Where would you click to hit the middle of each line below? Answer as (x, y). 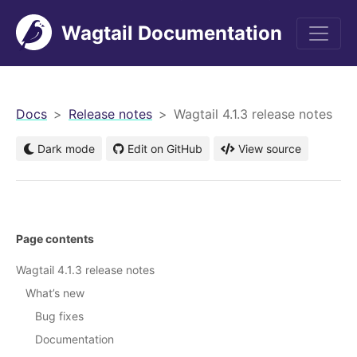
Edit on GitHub (165, 149)
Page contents (55, 239)
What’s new (55, 293)
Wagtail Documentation (172, 33)
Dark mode (65, 149)
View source (270, 149)
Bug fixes (59, 316)
